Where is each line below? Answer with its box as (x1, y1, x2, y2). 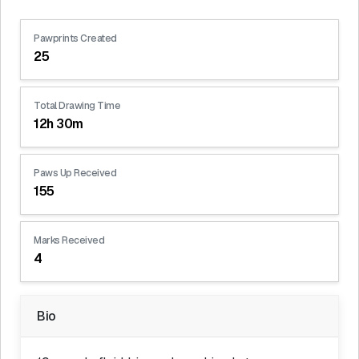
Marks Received (34, 233, 104, 247)
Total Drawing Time (34, 99, 120, 112)
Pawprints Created (34, 31, 117, 45)
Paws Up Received (34, 166, 116, 179)
